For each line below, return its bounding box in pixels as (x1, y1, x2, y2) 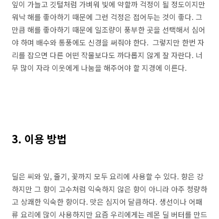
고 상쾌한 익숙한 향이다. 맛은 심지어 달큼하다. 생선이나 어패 (12, 197, 202, 207)
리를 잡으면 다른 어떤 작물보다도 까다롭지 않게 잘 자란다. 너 (12, 50, 202, 60)
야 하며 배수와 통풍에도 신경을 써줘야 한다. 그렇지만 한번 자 (12, 37, 204, 47)
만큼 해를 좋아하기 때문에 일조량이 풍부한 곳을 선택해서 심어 (12, 24, 205, 35)
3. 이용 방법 (12, 131, 66, 146)
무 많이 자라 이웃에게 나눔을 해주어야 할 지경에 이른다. (12, 63, 187, 73)
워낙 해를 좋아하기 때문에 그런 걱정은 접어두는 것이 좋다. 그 (12, 12, 202, 22)
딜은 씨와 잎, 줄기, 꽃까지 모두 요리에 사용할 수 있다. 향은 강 (12, 171, 203, 181)
